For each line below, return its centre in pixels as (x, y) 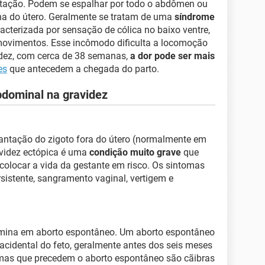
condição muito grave (135, 152)
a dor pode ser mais (172, 56)
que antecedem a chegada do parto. (83, 69)
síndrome (195, 17)
